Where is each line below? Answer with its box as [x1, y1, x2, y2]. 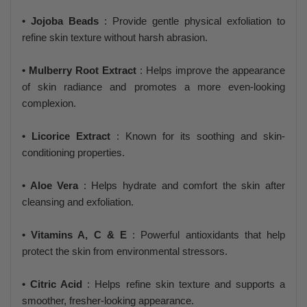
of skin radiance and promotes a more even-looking [22, 80, 285, 93]
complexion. [22, 97, 76, 109]
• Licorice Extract [22, 130, 110, 142]
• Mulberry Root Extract [22, 64, 136, 76]
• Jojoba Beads [22, 14, 99, 27]
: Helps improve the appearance [136, 64, 285, 76]
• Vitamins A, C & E [22, 228, 127, 241]
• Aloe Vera [22, 179, 79, 191]
